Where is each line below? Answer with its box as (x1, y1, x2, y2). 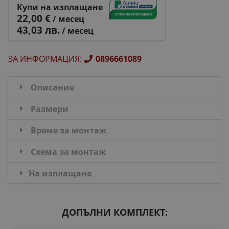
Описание (31, 82, 74, 94)
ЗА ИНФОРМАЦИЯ (8, 53, 80, 65)
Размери (31, 103, 68, 115)
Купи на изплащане (17, 2, 103, 13)
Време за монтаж (31, 125, 106, 136)
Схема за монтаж (31, 146, 106, 158)
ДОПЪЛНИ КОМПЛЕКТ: (61, 205, 168, 218)
